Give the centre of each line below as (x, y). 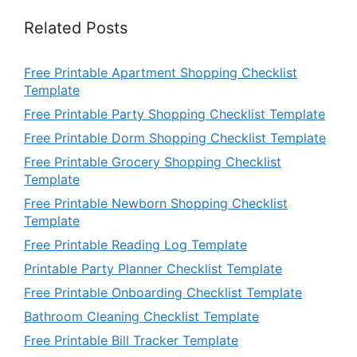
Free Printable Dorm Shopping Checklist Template (175, 138)
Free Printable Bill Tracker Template (131, 340)
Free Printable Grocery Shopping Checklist (153, 162)
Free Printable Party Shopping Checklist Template (175, 114)
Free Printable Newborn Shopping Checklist (156, 203)
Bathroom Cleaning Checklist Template (141, 316)
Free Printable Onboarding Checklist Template (163, 292)
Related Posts (76, 28)
